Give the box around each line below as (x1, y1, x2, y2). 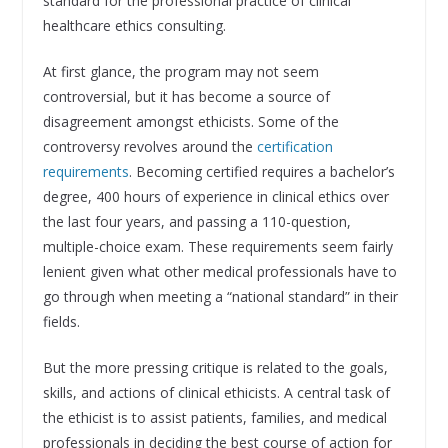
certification (256, 137, 333, 157)
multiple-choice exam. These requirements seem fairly (42, 237, 393, 257)
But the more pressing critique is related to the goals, (42, 358, 388, 378)
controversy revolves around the (42, 137, 257, 157)
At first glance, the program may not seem (42, 62, 319, 82)
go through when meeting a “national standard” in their (42, 287, 398, 307)
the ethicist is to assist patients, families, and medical (42, 408, 387, 428)
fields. (42, 312, 80, 332)
